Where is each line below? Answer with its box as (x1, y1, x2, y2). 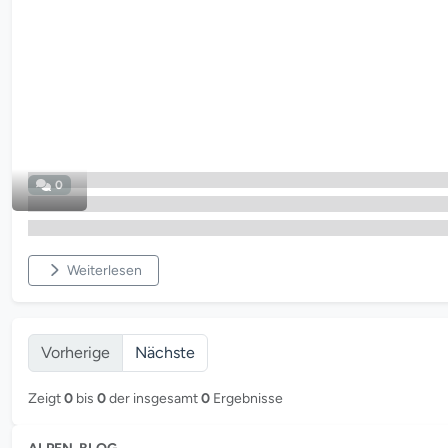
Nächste (135, 343, 195, 362)
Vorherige (41, 343, 110, 362)
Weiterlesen (66, 262, 142, 279)
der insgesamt (106, 390, 201, 407)
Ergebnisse (210, 390, 283, 407)
